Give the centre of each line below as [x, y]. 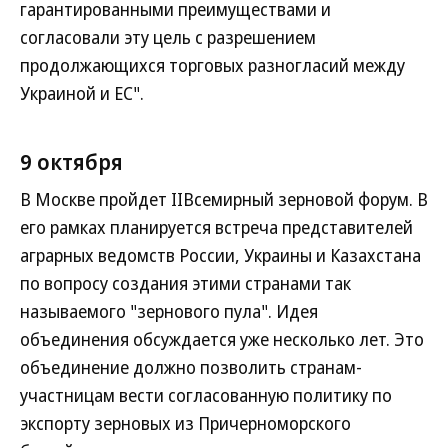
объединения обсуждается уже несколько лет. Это [222, 339]
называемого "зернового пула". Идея [169, 311]
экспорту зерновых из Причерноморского [185, 423]
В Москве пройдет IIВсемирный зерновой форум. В [224, 199]
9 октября [71, 161]
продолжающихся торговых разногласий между [212, 65]
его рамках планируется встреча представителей [216, 227]
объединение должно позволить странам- [191, 367]
